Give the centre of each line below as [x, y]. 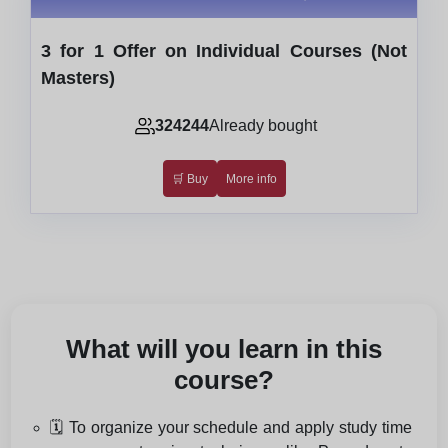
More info [251, 178]
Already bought [263, 126]
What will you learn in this [224, 349]
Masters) [78, 78]
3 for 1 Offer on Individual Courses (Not [224, 51]
